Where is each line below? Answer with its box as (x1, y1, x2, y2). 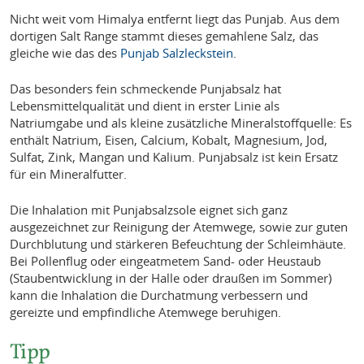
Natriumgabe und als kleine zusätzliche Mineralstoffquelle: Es (10, 114, 353, 131)
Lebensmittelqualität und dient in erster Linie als (10, 97, 280, 114)
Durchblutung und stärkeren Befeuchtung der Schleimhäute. (10, 235, 347, 252)
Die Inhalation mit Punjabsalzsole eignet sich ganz (10, 201, 288, 218)
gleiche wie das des (10, 45, 121, 62)
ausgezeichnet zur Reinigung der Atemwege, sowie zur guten (10, 218, 349, 235)
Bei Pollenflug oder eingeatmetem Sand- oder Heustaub (10, 252, 322, 269)
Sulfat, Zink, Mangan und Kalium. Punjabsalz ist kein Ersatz (10, 148, 339, 165)
